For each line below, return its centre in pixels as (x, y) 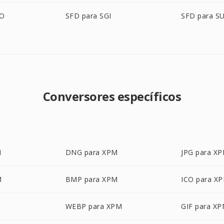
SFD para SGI (88, 16)
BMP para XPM (91, 179)
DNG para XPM (91, 152)
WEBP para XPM (94, 206)
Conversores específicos (112, 96)
